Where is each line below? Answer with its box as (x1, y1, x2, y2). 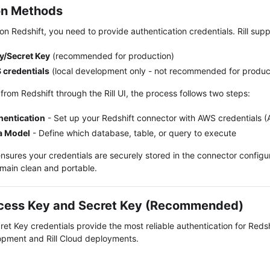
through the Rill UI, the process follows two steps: (54, 88, 250, 98)
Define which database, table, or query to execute (39, 128, 236, 138)
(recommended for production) (50, 51, 174, 61)
